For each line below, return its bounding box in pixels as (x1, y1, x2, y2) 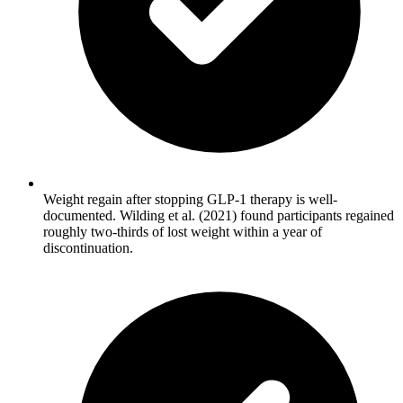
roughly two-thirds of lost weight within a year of (43, 224, 322, 240)
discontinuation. (43, 240, 133, 256)
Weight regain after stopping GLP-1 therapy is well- (43, 192, 337, 208)
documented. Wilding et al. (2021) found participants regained (43, 208, 394, 224)
